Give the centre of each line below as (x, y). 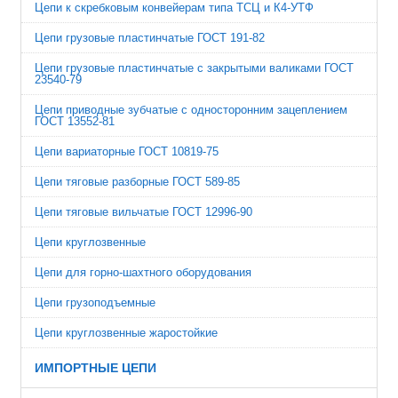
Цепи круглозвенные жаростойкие (126, 333)
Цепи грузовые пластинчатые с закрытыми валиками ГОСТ (194, 68)
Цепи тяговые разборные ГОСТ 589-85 (137, 182)
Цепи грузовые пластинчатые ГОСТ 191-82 (150, 38)
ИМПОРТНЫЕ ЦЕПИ (96, 368)
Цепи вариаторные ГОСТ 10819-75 (127, 151)
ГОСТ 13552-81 (75, 121)
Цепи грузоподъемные (95, 302)
